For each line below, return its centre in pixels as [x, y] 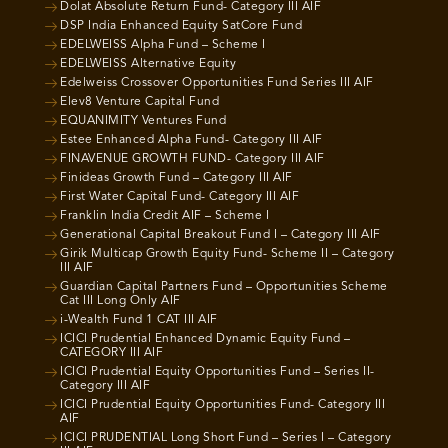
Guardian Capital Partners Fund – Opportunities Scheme [224, 287]
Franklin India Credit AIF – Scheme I [164, 216]
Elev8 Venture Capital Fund [139, 102]
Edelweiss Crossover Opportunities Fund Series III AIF [217, 83]
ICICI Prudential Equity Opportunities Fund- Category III [222, 405]
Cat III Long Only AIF [120, 301]
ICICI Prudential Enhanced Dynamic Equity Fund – [205, 339]
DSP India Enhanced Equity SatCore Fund [181, 26]
